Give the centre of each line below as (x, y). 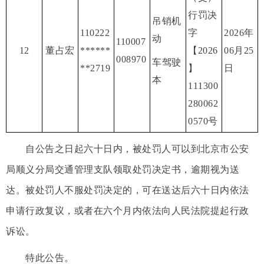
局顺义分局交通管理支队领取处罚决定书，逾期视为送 (123, 169)
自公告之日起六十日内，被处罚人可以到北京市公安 (128, 148)
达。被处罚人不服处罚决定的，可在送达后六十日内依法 (128, 190)
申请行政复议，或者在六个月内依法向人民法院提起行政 (128, 210)
